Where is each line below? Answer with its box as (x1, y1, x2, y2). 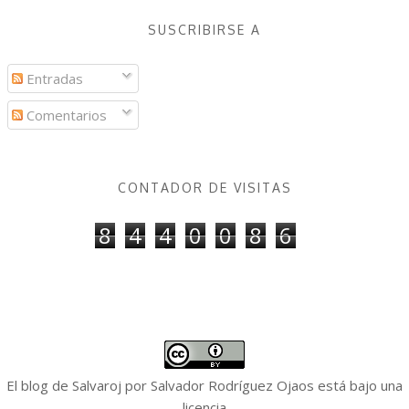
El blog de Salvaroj (6, 376, 121, 395)
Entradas (22, 69, 83, 89)
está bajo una (314, 376, 403, 395)
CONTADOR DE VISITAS (117, 180, 292, 196)
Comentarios (22, 105, 107, 124)
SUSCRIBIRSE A (148, 22, 261, 38)
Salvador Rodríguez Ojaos (151, 376, 314, 395)
